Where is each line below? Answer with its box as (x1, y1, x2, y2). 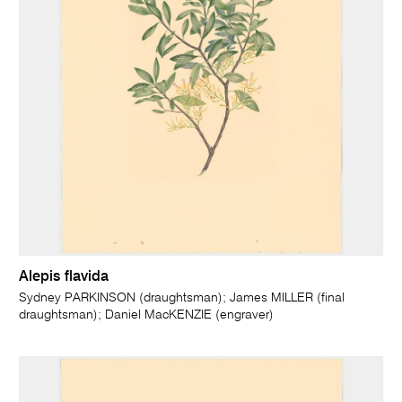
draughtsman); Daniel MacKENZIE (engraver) (19, 309, 275, 321)
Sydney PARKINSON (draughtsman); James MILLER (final (19, 292, 345, 304)
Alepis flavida (19, 270, 109, 284)
